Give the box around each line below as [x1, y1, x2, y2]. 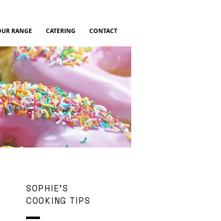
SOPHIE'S [26, 183, 69, 194]
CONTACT [89, 27, 117, 35]
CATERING [46, 27, 75, 35]
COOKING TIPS [26, 195, 91, 206]
